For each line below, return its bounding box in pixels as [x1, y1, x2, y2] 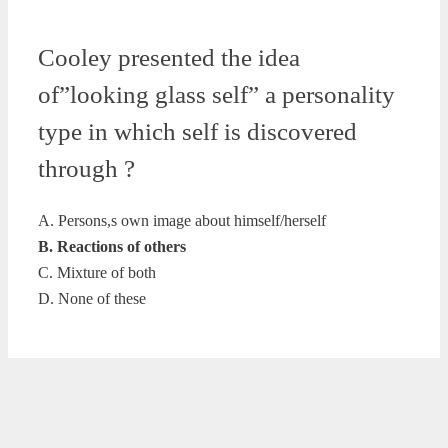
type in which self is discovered [38, 118, 357, 146]
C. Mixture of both [38, 264, 156, 282]
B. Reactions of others [38, 238, 186, 256]
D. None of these [38, 290, 146, 308]
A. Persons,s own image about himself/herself [38, 212, 326, 230]
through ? [38, 155, 135, 183]
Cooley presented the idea [38, 44, 300, 72]
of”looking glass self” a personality [38, 81, 395, 109]
